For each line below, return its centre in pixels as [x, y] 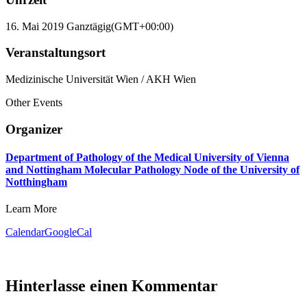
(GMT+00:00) [142, 26]
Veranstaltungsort [56, 53]
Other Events [34, 103]
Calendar [25, 232]
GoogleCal [68, 232]
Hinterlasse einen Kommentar [112, 286]
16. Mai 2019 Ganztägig [58, 26]
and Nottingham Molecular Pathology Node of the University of [152, 170]
